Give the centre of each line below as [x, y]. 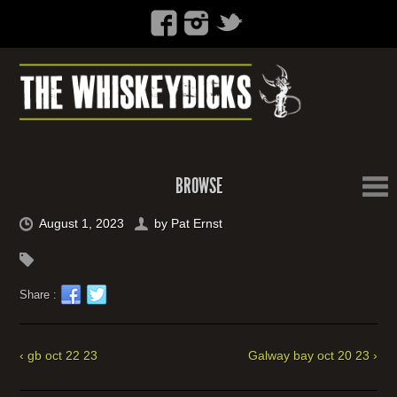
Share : [40, 295]
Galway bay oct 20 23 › [312, 355]
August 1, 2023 [82, 223]
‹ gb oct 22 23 [59, 355]
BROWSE [198, 186]
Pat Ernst [197, 223]
